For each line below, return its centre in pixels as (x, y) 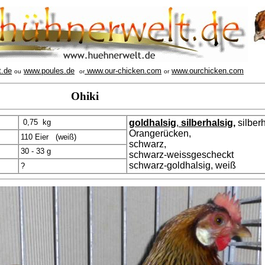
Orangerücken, (160, 133)
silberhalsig (206, 123)
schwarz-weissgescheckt (181, 155)
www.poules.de (49, 71)
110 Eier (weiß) (49, 137)
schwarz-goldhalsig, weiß (182, 165)
